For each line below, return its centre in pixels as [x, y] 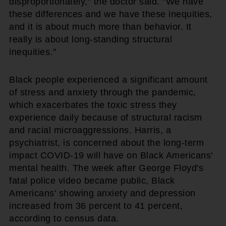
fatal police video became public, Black [92, 180]
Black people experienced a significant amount [108, 79]
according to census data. [64, 218]
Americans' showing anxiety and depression [102, 193]
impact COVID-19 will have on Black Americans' [111, 155]
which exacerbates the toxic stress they [93, 105]
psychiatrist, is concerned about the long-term [106, 143]
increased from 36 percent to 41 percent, [96, 206]
